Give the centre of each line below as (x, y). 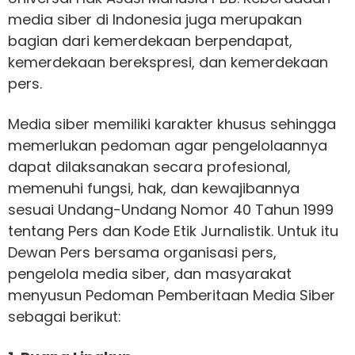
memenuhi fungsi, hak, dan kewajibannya (154, 188)
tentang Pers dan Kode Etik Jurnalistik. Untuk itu (173, 231)
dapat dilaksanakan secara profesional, (149, 167)
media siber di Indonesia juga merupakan (155, 19)
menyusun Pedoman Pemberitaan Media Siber (172, 295)
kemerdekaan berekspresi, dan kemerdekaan (168, 62)
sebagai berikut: (65, 317)
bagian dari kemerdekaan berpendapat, (150, 41)
